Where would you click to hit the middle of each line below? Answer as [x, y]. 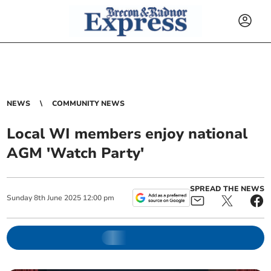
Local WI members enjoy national [127, 134]
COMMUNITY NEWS [89, 103]
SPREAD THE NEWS [227, 189]
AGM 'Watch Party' [76, 153]
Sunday [20, 198]
